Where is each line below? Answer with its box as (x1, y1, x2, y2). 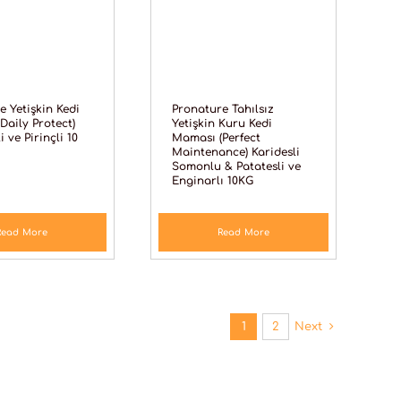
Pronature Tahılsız (172, 103, 275, 116)
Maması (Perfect (172, 132, 261, 145)
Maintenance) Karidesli (172, 146, 301, 159)
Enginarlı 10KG (172, 175, 254, 188)
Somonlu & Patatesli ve (172, 160, 302, 174)
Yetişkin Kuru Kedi (172, 117, 273, 131)
